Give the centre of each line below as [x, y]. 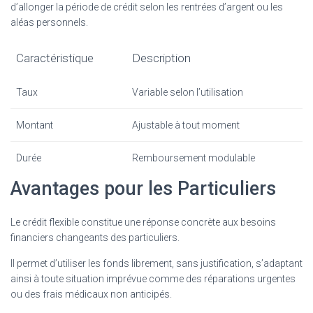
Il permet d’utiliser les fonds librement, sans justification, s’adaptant [156, 263]
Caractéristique [55, 58]
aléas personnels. [49, 22]
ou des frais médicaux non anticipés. [91, 294]
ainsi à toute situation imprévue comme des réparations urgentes [153, 278]
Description [161, 58]
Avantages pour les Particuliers [143, 188]
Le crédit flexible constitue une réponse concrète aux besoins [143, 222]
